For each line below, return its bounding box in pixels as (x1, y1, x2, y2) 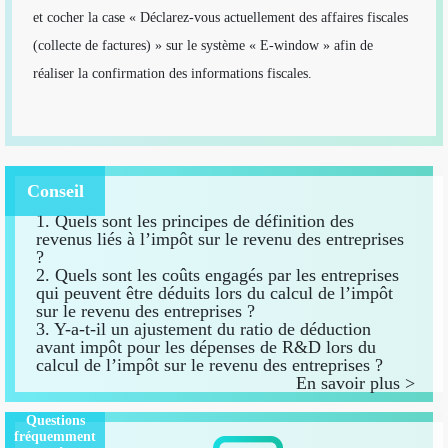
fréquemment (14, 428, 96, 444)
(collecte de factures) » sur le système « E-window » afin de (32, 37, 373, 53)
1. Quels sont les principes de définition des (35, 210, 354, 231)
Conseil (26, 180, 84, 201)
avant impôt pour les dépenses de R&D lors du (35, 336, 376, 357)
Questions (25, 412, 85, 428)
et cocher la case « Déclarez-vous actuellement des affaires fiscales (32, 9, 408, 25)
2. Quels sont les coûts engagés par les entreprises (35, 264, 399, 285)
